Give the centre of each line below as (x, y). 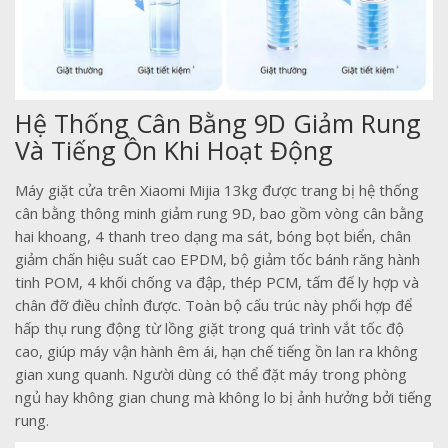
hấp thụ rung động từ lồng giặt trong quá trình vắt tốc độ (209, 327)
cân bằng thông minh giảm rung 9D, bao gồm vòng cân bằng (219, 212)
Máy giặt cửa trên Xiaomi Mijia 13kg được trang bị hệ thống (217, 189)
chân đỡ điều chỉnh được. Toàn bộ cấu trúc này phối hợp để (213, 304)
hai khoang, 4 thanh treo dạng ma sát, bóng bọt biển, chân (213, 235)
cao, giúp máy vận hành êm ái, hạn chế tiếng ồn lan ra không (216, 350)
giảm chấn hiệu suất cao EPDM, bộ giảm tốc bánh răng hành (217, 258)
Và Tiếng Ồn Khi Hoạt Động (174, 149)
